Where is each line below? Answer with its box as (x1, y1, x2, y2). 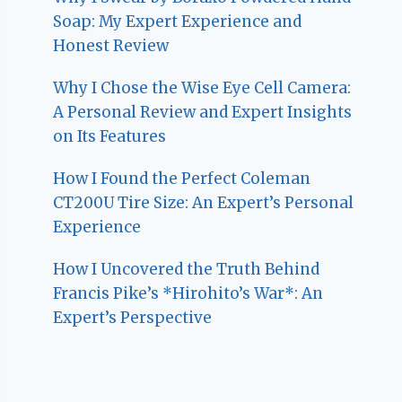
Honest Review (53, 35, 170, 56)
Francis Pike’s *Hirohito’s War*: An (53, 283, 324, 303)
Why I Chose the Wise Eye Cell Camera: (53, 77, 352, 98)
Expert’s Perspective (53, 307, 213, 328)
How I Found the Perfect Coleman (53, 168, 311, 188)
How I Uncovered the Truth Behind (53, 258, 320, 279)
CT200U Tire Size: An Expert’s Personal (53, 192, 354, 213)
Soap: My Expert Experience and (53, 11, 302, 31)
